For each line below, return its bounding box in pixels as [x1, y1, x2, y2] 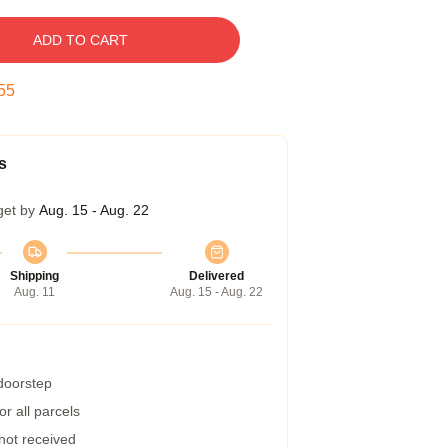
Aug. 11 [14, 285, 55, 299]
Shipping [10, 269, 59, 283]
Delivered [189, 269, 244, 283]
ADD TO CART [32, 32, 128, 48]
